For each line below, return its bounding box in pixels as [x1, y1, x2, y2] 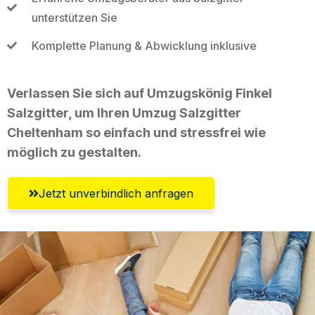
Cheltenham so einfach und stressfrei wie [7, 124, 266, 140]
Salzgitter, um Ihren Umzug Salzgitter [7, 105, 241, 120]
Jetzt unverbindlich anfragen [39, 186, 193, 200]
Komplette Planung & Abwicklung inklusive [31, 38, 257, 53]
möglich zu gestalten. [7, 144, 141, 160]
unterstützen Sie [31, 10, 117, 25]
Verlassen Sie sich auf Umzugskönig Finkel [7, 85, 272, 101]
